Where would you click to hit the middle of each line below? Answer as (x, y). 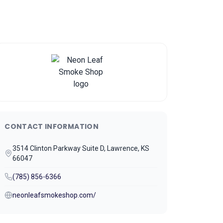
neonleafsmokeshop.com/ (55, 195)
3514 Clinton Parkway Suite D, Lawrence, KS (81, 148)
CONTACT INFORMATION (52, 126)
